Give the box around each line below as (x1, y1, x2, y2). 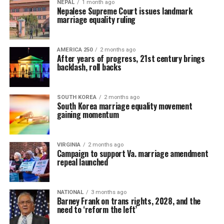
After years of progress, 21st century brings (56, 52, 205, 64)
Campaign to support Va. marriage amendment (56, 147, 208, 159)
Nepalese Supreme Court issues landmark (56, 5, 192, 17)
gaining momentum (56, 108, 119, 120)
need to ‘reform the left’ (56, 203, 137, 215)
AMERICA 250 (56, 46, 92, 53)
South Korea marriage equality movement (56, 100, 192, 112)
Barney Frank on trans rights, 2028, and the (56, 195, 200, 207)
